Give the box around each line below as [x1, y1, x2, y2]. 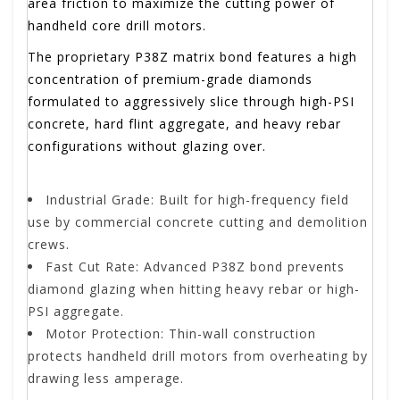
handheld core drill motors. [28, 17, 206, 35]
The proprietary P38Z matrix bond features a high [28, 48, 357, 66]
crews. [28, 236, 70, 254]
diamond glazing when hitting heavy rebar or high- [28, 280, 360, 298]
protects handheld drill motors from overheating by [28, 347, 368, 365]
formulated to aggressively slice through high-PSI [28, 93, 354, 111]
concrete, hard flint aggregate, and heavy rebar [28, 115, 341, 133]
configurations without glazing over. [28, 137, 266, 155]
